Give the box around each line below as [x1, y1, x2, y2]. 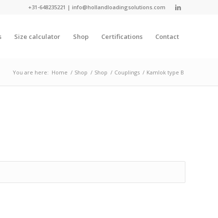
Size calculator [14, 32, 60, 41]
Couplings [114, 69, 140, 76]
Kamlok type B [146, 69, 184, 76]
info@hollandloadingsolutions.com [72, 3, 165, 11]
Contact [155, 32, 179, 41]
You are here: [13, 69, 49, 76]
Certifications [101, 32, 143, 41]
